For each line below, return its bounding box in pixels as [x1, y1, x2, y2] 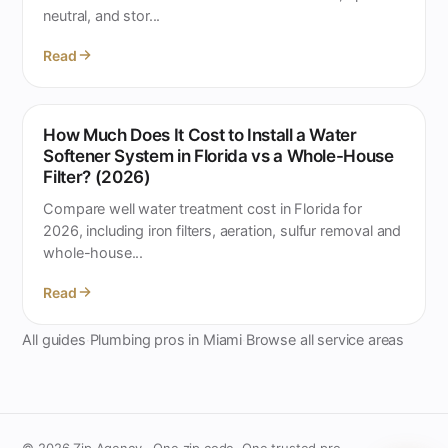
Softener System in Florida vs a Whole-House [43, 146, 394, 166]
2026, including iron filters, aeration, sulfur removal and [43, 222, 402, 240]
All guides [22, 331, 86, 349]
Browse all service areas [245, 331, 405, 349]
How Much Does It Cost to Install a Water [43, 125, 357, 145]
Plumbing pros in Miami [89, 331, 243, 349]
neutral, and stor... [43, 7, 161, 25]
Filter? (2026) [43, 167, 151, 187]
